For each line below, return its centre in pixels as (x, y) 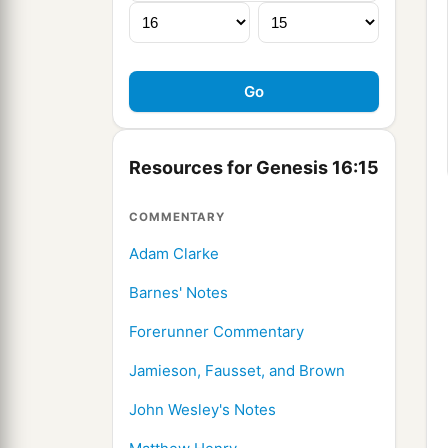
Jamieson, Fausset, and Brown (237, 371)
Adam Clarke (174, 254)
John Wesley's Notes (202, 410)
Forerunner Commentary (216, 332)
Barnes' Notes (178, 293)
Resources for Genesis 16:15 (254, 168)
